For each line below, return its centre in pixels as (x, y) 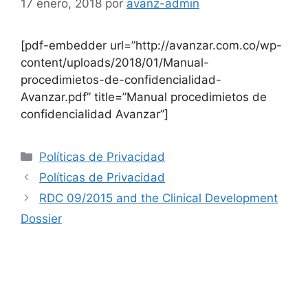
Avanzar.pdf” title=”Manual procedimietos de (144, 97)
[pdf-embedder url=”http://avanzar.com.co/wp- (151, 46)
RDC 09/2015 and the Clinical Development (159, 198)
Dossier (41, 219)
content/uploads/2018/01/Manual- (115, 63)
